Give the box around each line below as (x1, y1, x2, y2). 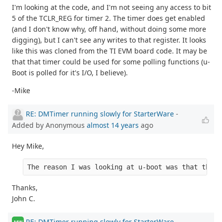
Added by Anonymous (12, 120, 87, 130)
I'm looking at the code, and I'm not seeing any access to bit (12, 2, 211, 12)
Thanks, (12, 183, 38, 193)
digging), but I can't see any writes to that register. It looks (12, 35, 206, 45)
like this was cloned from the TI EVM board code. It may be (12, 46, 207, 56)
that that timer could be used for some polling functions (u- (12, 57, 210, 67)
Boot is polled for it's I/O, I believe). (12, 68, 128, 78)
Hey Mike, (12, 141, 44, 151)
